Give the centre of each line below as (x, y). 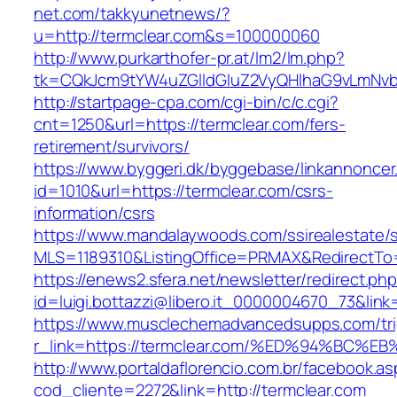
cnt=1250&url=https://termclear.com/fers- (190, 125)
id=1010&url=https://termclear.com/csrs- (184, 191)
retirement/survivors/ (112, 147)
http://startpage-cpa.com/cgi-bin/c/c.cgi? (186, 102)
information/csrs (94, 213)
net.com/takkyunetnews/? (132, 14)
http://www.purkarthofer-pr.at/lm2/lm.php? (189, 58)
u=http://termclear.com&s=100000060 (177, 36)
